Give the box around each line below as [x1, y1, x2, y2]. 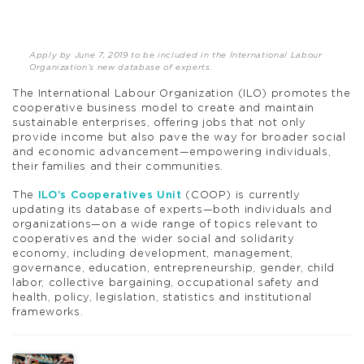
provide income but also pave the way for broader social [12, 132, 346, 143]
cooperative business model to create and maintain [12, 102, 314, 114]
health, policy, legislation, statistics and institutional [12, 292, 313, 303]
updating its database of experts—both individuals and [12, 204, 332, 215]
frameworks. [12, 306, 84, 318]
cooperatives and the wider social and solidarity [12, 233, 295, 245]
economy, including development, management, [12, 248, 293, 259]
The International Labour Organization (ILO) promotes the [12, 88, 351, 99]
